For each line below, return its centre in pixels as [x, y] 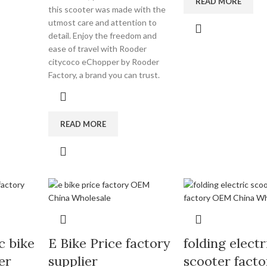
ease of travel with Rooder [98, 49]
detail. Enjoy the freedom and [103, 35]
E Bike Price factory [110, 243]
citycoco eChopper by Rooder [104, 62]
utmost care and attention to [103, 22]
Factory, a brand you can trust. [104, 75]
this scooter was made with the [107, 9]
